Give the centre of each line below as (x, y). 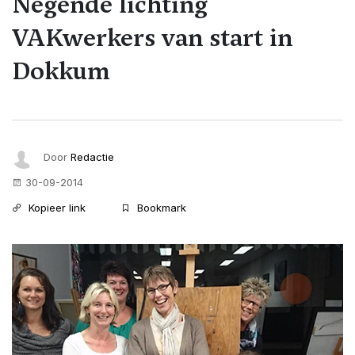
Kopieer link (55, 207)
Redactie (92, 157)
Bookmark (160, 207)
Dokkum (61, 71)
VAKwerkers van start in (152, 37)
